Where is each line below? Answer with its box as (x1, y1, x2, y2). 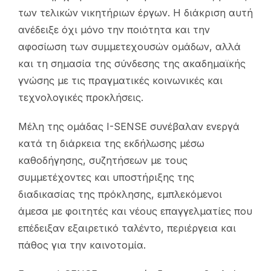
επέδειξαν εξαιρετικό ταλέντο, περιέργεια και (18, 222, 236, 235)
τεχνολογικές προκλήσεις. (18, 91, 143, 104)
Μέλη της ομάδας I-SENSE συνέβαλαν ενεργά (18, 120, 240, 133)
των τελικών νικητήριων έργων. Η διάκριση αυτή (18, 7, 253, 19)
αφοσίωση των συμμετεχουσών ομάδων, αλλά (18, 41, 241, 53)
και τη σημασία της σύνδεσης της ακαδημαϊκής (18, 57, 246, 70)
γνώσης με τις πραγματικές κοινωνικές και (18, 74, 223, 87)
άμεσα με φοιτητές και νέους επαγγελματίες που (18, 205, 252, 218)
